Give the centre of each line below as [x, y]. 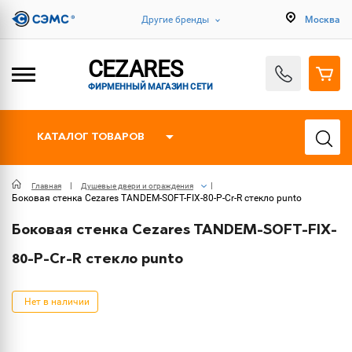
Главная [46, 186]
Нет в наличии [57, 302]
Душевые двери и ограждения [137, 186]
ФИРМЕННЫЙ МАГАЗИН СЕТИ [150, 86]
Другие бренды [175, 19]
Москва [323, 19]
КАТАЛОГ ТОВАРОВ [91, 137]
